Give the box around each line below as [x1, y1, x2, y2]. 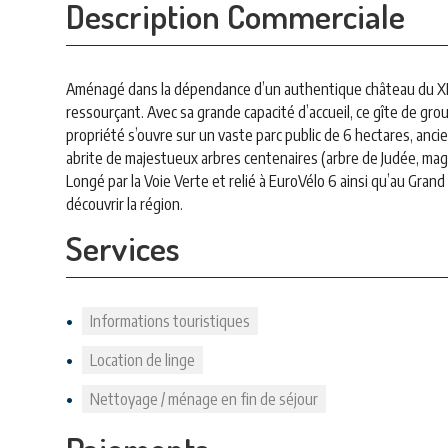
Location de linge [90, 350, 195, 370]
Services [66, 226, 180, 269]
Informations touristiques [90, 311, 250, 331]
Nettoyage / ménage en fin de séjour [90, 389, 318, 409]
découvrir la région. [66, 194, 183, 214]
